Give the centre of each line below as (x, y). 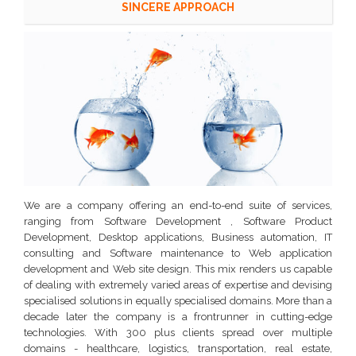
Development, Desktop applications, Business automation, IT (178, 237)
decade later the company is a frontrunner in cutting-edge (178, 317)
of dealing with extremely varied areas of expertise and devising (178, 285)
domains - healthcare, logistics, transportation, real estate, (178, 348)
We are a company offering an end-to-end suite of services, (178, 205)
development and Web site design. (110, 269)
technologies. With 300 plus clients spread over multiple (178, 333)
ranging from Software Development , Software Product (178, 221)
